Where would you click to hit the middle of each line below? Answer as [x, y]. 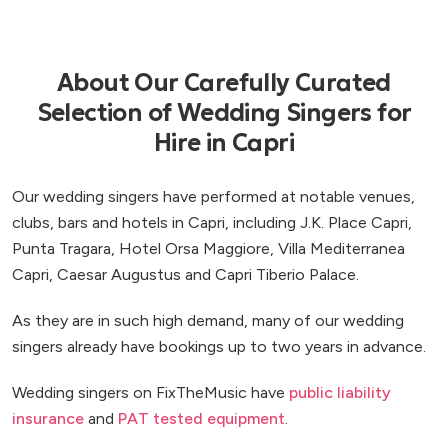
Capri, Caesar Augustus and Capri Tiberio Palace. [185, 274]
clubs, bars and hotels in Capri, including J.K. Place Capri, [212, 222]
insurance [48, 418]
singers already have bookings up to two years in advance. [219, 346]
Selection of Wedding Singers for [224, 112]
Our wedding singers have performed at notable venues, [213, 196]
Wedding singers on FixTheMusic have [150, 392]
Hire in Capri [224, 142]
